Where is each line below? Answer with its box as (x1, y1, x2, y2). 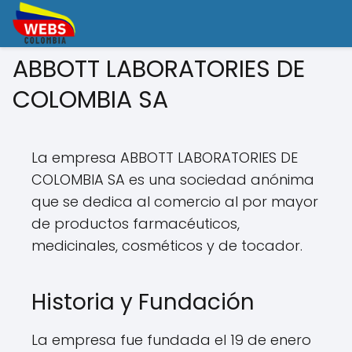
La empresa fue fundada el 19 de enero (31, 330, 311, 350)
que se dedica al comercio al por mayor (31, 192, 318, 211)
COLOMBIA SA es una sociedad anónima (31, 170, 314, 189)
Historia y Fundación (31, 287, 255, 317)
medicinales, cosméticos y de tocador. (31, 236, 302, 255)
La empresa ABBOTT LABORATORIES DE (31, 148, 298, 167)
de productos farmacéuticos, (31, 214, 240, 233)
